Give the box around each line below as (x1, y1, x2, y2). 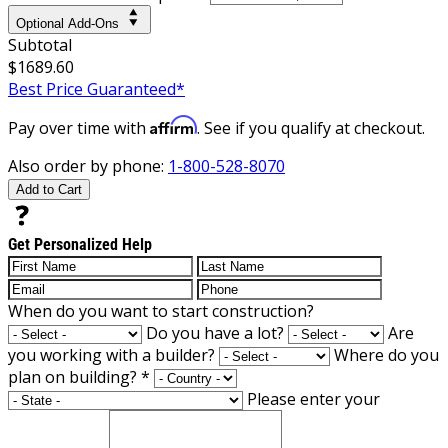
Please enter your (247, 387, 380, 410)
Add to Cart (16, 181, 82, 197)
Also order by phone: (8, 154, 168, 177)
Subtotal (8, 33, 72, 56)
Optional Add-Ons (16, 15, 119, 31)
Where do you (334, 343, 439, 366)
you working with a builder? (8, 343, 215, 366)
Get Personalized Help (8, 234, 152, 254)
